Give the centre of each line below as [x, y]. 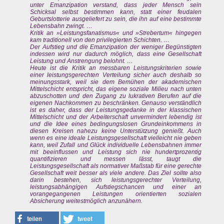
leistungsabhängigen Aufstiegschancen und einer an [116, 187]
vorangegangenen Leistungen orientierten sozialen [116, 194]
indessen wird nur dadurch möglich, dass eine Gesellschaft [116, 54]
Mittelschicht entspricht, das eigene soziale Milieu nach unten [116, 89]
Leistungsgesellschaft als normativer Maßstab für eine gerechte [116, 166]
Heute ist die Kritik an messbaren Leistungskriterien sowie [116, 68]
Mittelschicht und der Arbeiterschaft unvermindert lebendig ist [116, 117]
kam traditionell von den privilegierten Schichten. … [100, 40]
